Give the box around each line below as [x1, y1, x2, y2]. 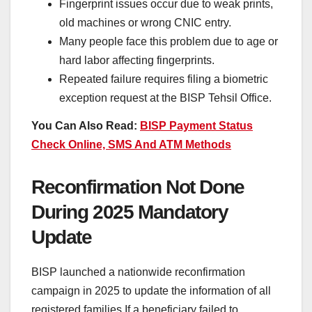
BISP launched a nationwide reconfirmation [31, 265, 245, 278]
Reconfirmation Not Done [31, 176, 244, 198]
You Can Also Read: [31, 120, 140, 132]
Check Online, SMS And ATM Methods [31, 139, 231, 151]
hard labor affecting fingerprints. [59, 54, 214, 67]
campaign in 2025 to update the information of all [31, 284, 271, 297]
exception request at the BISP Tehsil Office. [59, 92, 272, 104]
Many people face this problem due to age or [59, 36, 278, 48]
